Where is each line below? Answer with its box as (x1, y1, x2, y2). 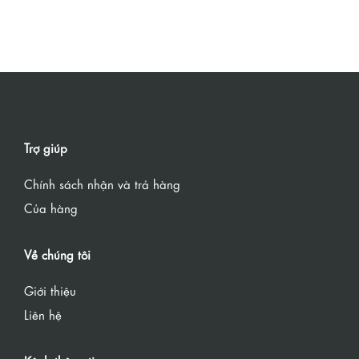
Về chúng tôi (24, 246, 91, 263)
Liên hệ (24, 306, 62, 323)
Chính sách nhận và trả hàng (24, 175, 180, 192)
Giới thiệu (24, 282, 76, 299)
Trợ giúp (24, 139, 67, 156)
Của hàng (24, 200, 78, 216)
